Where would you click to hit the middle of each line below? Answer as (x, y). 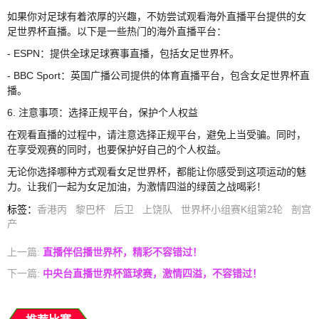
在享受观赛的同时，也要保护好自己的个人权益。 (117, 149)
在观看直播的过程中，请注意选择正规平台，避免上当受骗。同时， (157, 134)
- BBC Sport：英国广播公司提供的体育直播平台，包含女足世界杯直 (158, 75)
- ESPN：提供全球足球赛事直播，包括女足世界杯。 (123, 53)
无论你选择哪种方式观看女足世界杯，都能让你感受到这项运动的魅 (157, 171)
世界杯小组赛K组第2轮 (232, 209)
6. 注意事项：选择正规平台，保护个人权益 (103, 112)
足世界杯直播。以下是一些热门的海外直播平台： (117, 31)
